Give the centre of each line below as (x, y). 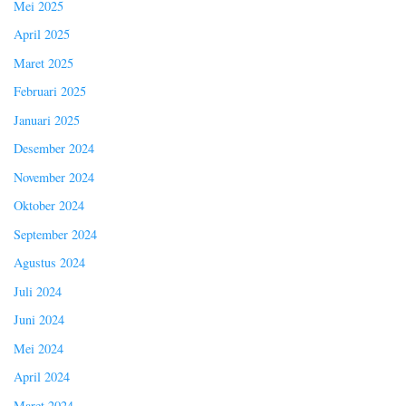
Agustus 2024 (49, 263)
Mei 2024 (39, 348)
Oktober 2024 (49, 206)
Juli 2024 (38, 291)
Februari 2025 (50, 92)
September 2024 (55, 234)
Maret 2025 (43, 63)
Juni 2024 (39, 320)
